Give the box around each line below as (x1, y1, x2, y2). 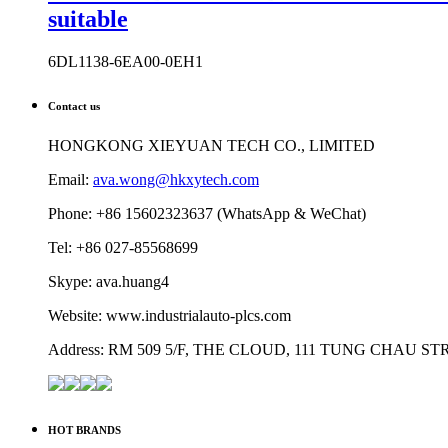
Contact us (48, 99, 100, 112)
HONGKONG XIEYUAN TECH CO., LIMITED (48, 136, 375, 154)
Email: (48, 170, 93, 188)
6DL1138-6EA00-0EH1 (48, 52, 203, 70)
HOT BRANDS (48, 423, 121, 436)
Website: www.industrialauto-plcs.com (48, 306, 291, 324)
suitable (48, 5, 128, 32)
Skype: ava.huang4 (48, 272, 169, 290)
